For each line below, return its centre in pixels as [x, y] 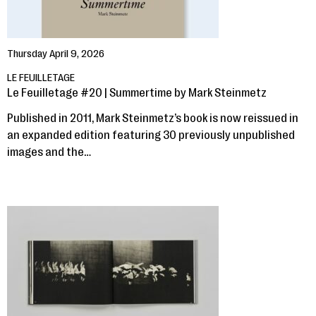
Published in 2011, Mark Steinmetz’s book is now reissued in [153, 118]
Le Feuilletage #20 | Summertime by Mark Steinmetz [137, 93]
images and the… [49, 152]
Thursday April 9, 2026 [56, 54]
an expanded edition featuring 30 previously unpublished [151, 135]
